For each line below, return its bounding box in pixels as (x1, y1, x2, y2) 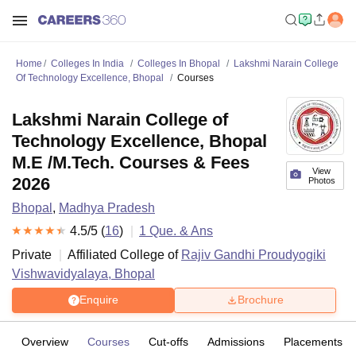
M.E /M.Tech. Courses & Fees (12, 153, 250, 172)
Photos (308, 176, 335, 185)
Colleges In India (51, 58, 124, 69)
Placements (284, 335, 342, 348)
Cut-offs (149, 335, 188, 348)
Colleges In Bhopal (137, 58, 220, 69)
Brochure (238, 293, 284, 307)
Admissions (207, 335, 265, 348)
